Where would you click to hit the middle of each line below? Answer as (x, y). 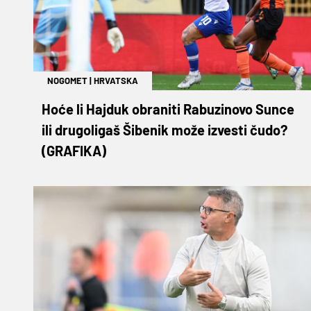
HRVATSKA (116, 80)
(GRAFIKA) (74, 150)
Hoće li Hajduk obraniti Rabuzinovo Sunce (168, 109)
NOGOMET (67, 80)
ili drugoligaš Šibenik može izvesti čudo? (165, 129)
